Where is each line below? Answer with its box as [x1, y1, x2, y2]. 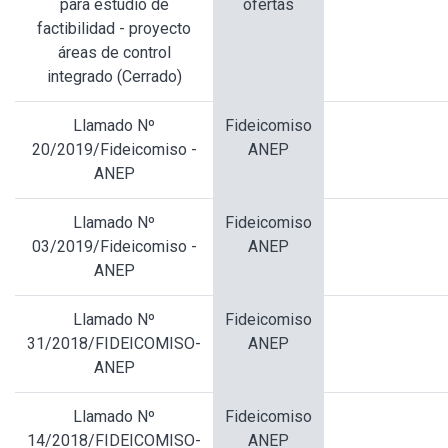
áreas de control [57, 43, 171, 63]
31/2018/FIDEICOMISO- [27, 334, 201, 354]
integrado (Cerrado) [46, 67, 182, 87]
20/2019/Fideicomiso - [31, 140, 197, 160]
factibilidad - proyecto [37, 19, 191, 39]
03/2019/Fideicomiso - [31, 237, 197, 257]
